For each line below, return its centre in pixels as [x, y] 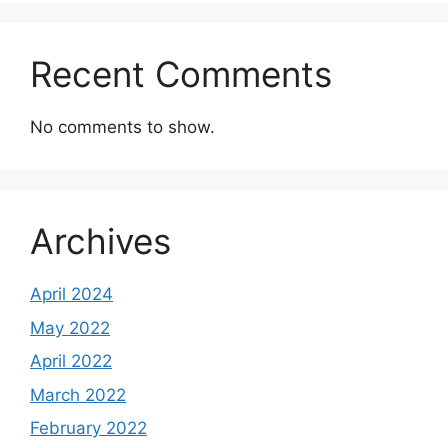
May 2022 [70, 327]
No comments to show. [122, 127]
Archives [100, 241]
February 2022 [88, 428]
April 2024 [71, 294]
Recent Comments [181, 74]
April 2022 [71, 361]
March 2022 [78, 394]
